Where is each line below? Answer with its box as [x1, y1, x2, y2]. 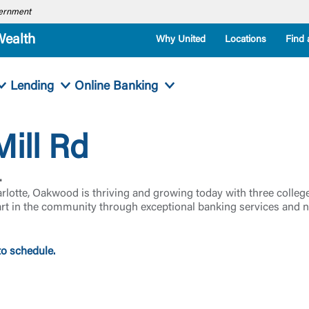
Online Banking [74, 80, 158, 93]
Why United [156, 35, 206, 45]
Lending [10, 80, 54, 93]
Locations [225, 35, 266, 45]
